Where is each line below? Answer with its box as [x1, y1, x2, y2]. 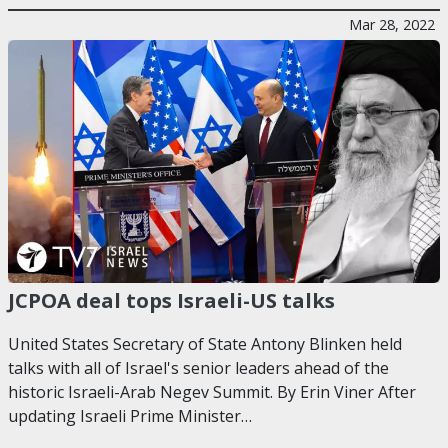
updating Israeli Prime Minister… [8, 404, 252, 427]
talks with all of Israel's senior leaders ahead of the [8, 356, 389, 379]
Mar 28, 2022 [349, 14, 435, 34]
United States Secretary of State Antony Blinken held [8, 332, 402, 355]
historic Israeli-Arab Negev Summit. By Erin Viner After [8, 380, 416, 403]
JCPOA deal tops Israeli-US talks [8, 286, 335, 315]
